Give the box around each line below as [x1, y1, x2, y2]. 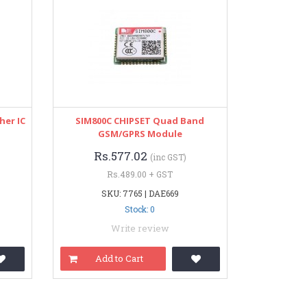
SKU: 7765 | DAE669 [101, 188, 179, 199]
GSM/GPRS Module [97, 127, 182, 140]
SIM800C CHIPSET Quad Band [75, 114, 205, 127]
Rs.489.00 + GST [107, 169, 173, 180]
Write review [110, 222, 169, 234]
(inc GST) [149, 151, 186, 162]
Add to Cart [95, 252, 144, 265]
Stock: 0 [125, 204, 156, 214]
